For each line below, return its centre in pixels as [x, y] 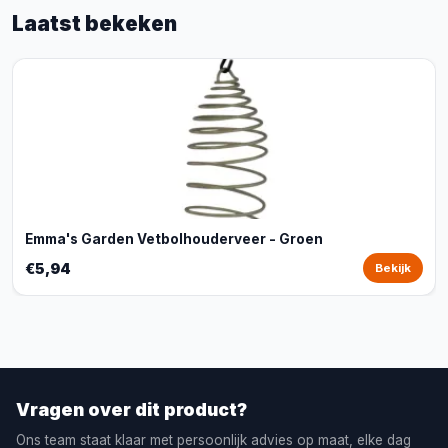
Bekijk [393, 268]
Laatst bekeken [94, 23]
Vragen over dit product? [131, 409]
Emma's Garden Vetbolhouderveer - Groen [174, 239]
